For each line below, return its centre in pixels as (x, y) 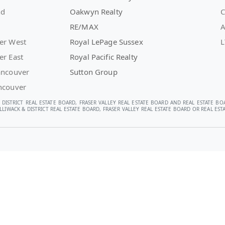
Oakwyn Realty (96, 12)
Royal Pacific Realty (104, 57)
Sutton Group (94, 72)
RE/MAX (84, 27)
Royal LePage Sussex (106, 42)
